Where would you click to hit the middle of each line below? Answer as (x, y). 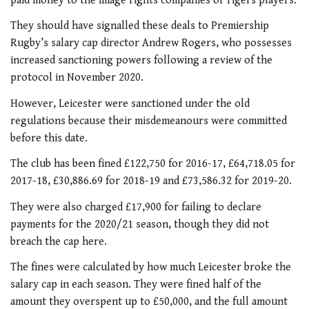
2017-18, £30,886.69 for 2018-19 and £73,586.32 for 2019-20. (151, 181)
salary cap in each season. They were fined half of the (136, 285)
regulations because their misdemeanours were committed (149, 121)
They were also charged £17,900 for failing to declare (136, 207)
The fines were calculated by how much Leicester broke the (151, 268)
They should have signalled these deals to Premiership (140, 26)
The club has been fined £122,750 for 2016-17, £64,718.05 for (153, 164)
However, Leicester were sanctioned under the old (130, 103)
